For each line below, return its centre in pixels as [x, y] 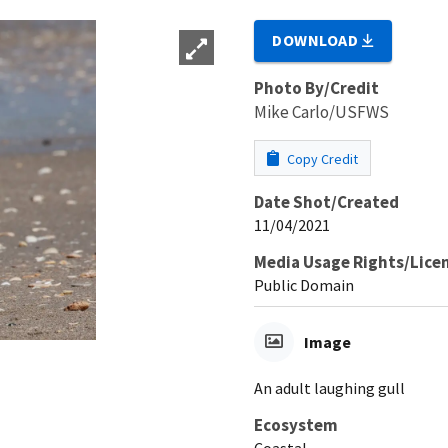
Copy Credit [321, 158]
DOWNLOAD [317, 39]
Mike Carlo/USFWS [321, 111]
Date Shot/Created [326, 201]
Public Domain [304, 284]
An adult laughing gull [329, 387]
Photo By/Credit [316, 87]
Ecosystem [296, 424]
